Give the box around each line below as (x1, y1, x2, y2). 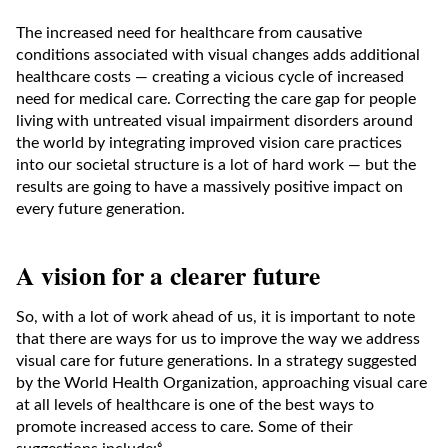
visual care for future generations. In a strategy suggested (16, 352, 417, 369)
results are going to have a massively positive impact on (16, 178, 403, 195)
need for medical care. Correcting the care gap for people (16, 90, 416, 107)
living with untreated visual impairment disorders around (16, 112, 413, 129)
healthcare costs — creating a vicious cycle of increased (16, 68, 404, 85)
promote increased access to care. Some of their (16, 418, 353, 435)
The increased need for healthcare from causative (16, 24, 362, 41)
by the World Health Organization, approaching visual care (16, 374, 427, 391)
